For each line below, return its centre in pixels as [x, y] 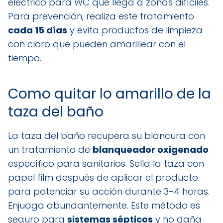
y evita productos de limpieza [135, 30]
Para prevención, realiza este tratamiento [101, 16]
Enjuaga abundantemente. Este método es [104, 205]
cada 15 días [38, 30]
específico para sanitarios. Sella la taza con [106, 163]
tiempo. [25, 58]
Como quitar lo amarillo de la [110, 94]
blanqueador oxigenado [151, 149]
